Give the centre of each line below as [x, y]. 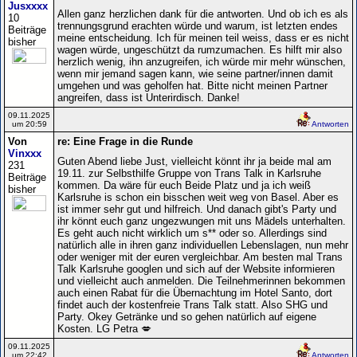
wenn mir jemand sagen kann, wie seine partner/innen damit [195, 73]
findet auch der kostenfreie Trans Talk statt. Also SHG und [192, 304]
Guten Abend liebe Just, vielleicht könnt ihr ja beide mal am [194, 161]
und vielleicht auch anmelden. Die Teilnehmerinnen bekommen [201, 280]
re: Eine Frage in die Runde [125, 141]
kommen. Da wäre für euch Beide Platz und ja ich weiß [184, 185]
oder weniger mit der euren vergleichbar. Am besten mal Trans [200, 257]
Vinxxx [25, 153]
